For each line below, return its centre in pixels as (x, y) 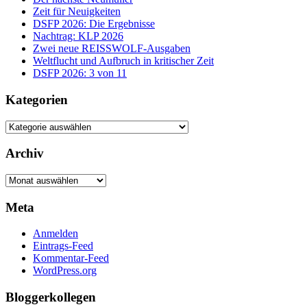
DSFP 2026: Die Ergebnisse (94, 24)
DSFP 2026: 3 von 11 (80, 73)
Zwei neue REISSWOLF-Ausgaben (112, 49)
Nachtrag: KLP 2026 (78, 36)
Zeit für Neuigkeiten (77, 12)
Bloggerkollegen (51, 297)
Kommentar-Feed (71, 258)
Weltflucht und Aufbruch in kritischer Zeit (123, 61)
